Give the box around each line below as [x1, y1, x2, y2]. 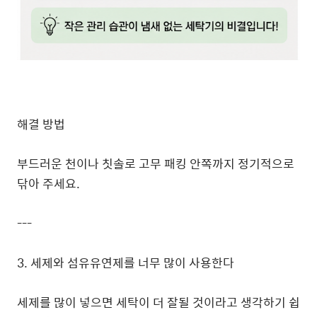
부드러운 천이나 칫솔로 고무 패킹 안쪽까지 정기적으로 [17, 154, 294, 173]
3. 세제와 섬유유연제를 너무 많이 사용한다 [17, 253, 234, 272]
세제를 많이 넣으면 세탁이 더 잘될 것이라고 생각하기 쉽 [17, 293, 300, 311]
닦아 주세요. [17, 174, 80, 192]
